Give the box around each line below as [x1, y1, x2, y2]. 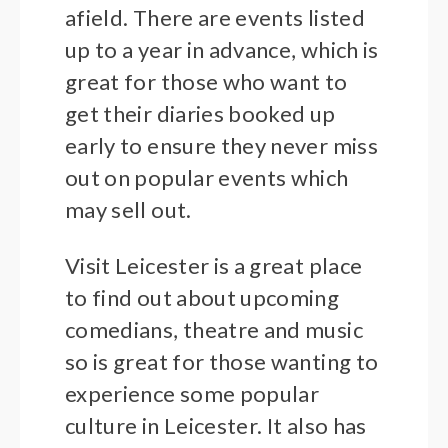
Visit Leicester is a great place [65, 252, 363, 280]
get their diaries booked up [65, 100, 336, 128]
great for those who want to [65, 68, 348, 96]
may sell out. [65, 196, 192, 224]
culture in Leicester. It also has [65, 412, 367, 440]
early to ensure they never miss [65, 132, 378, 160]
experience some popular [65, 380, 320, 408]
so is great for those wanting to [65, 348, 379, 376]
